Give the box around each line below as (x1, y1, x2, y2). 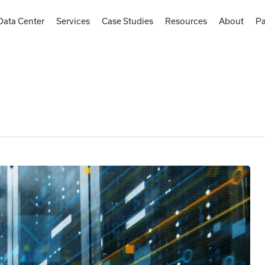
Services (56, 16, 90, 26)
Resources (165, 16, 207, 26)
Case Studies (102, 16, 153, 26)
